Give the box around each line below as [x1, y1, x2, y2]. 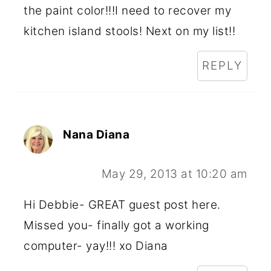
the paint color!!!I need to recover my [24, 4, 232, 18]
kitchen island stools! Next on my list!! [24, 24, 236, 38]
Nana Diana [63, 128, 130, 142]
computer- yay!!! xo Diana [24, 239, 168, 253]
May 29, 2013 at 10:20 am [101, 167, 247, 181]
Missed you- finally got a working [24, 218, 209, 232]
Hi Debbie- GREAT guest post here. [24, 198, 221, 212]
